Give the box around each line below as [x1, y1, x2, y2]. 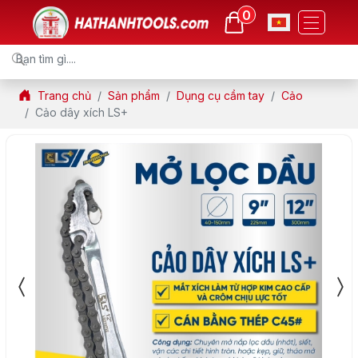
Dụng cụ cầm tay [177, 88, 265, 102]
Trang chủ [38, 88, 91, 102]
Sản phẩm [108, 88, 160, 102]
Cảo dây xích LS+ [35, 105, 128, 119]
